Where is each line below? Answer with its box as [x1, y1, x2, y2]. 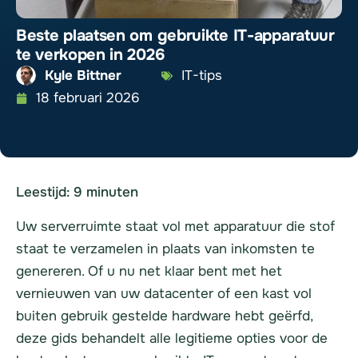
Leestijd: [16, 183, 74, 201]
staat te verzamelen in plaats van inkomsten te [16, 240, 315, 257]
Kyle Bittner [45, 66, 121, 84]
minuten [86, 183, 138, 201]
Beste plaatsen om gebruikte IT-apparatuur [16, 25, 335, 46]
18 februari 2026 [36, 89, 140, 106]
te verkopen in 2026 [16, 44, 165, 65]
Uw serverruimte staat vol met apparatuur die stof [16, 217, 335, 235]
